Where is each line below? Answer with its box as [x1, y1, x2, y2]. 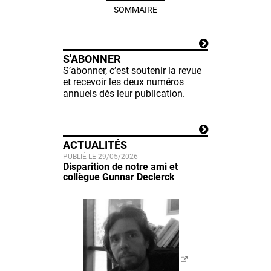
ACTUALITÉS [63, 138, 127, 151]
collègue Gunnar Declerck [63, 171, 175, 183]
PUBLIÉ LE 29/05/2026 [63, 152, 138, 161]
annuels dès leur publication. [63, 87, 185, 99]
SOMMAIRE [114, 4, 157, 15]
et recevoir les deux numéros [63, 76, 184, 88]
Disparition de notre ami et [63, 160, 178, 172]
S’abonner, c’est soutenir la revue [63, 64, 201, 76]
